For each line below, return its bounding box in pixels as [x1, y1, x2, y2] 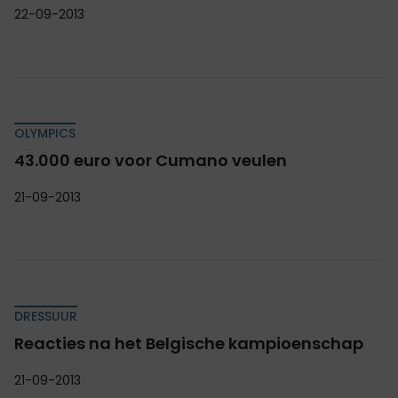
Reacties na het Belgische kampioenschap [14, 331, 363, 354]
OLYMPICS [14, 123, 76, 142]
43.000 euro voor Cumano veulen [14, 148, 287, 171]
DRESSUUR [14, 306, 77, 325]
